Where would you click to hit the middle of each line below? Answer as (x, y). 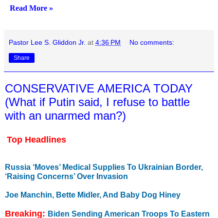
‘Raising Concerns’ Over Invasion (66, 176)
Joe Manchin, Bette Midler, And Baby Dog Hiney (93, 195)
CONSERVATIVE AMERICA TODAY (99, 89)
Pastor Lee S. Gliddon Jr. (47, 43)
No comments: (152, 43)
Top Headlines (36, 140)
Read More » (31, 8)
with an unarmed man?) (65, 116)
